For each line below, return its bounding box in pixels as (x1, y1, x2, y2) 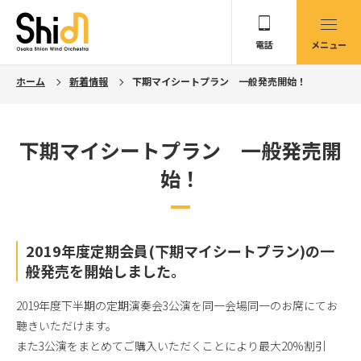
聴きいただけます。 (16, 317, 117, 334)
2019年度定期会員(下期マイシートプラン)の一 (26, 240, 334, 261)
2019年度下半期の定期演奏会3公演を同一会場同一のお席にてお (16, 297, 338, 313)
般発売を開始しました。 (26, 260, 185, 281)
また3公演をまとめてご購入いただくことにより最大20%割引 (16, 338, 326, 354)
